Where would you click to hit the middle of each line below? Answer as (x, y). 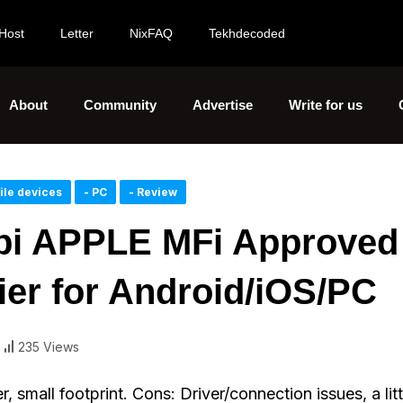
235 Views (48, 346)
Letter (77, 33)
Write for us (326, 105)
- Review (153, 192)
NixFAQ (151, 33)
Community (120, 105)
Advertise (223, 105)
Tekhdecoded (247, 33)
